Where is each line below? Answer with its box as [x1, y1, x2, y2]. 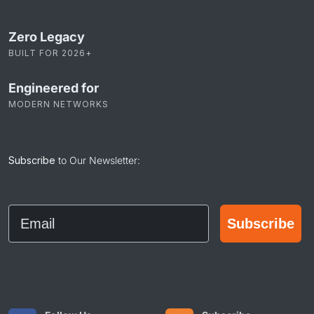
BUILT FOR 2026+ [8, 47, 92, 58]
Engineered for [8, 80, 99, 95]
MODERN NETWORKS [8, 98, 109, 109]
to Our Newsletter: [55, 153, 140, 166]
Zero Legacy [8, 29, 85, 44]
